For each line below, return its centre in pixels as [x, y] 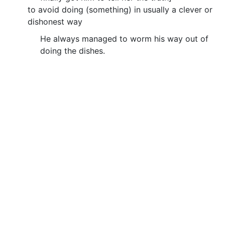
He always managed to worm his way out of [124, 38]
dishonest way [55, 21]
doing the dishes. [73, 50]
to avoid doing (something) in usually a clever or [120, 9]
